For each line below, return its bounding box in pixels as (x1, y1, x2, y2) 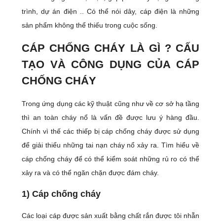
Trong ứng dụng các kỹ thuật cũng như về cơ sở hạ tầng (22, 99, 199, 108)
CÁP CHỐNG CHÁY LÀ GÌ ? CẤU (22, 41, 199, 54)
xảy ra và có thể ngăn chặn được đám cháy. (22, 168, 159, 177)
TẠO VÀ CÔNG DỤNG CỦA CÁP (22, 58, 199, 71)
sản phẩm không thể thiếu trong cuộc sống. (22, 21, 157, 29)
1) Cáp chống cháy (22, 188, 101, 199)
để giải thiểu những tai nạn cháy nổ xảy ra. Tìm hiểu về (22, 141, 199, 149)
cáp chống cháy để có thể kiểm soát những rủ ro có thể (22, 154, 199, 163)
